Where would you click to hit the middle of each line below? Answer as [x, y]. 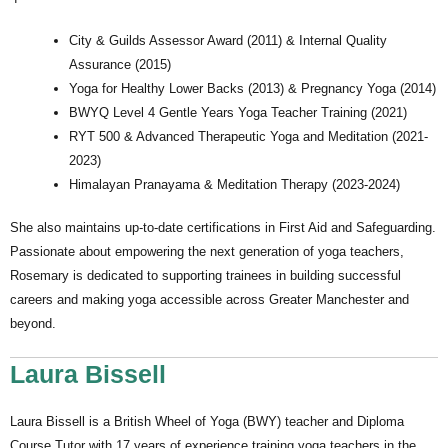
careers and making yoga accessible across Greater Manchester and [209, 300]
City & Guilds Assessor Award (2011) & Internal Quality [228, 40]
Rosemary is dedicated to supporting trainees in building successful [205, 276]
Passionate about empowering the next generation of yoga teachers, [207, 252]
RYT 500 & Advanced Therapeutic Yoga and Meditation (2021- [248, 136]
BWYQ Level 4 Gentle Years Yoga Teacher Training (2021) [238, 112]
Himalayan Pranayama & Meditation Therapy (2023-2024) [234, 184]
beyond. [33, 324]
